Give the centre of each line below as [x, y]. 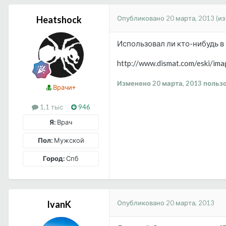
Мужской [68, 140]
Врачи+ [63, 88]
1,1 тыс [50, 107]
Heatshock [59, 20]
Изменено [135, 83]
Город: [54, 159]
